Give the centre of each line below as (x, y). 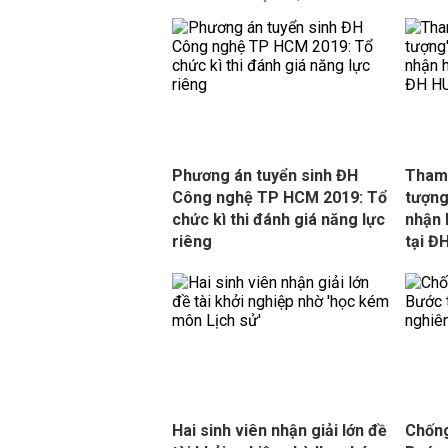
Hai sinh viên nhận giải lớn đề (279, 430)
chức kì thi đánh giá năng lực (278, 219)
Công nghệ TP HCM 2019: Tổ (279, 197)
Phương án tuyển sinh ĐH (265, 175)
